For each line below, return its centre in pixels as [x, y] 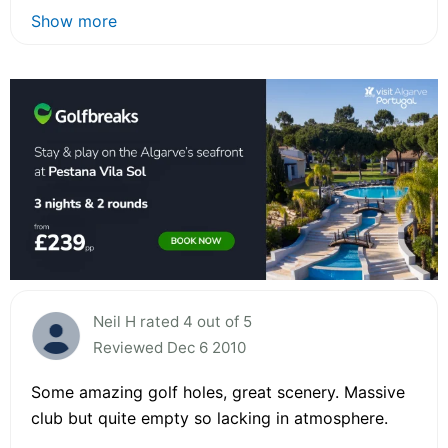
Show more [74, 21]
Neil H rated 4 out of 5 [172, 321]
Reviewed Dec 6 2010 [169, 347]
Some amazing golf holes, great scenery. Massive [218, 391]
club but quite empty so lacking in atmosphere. [209, 417]
